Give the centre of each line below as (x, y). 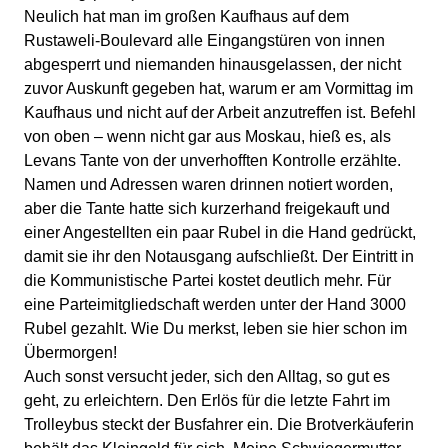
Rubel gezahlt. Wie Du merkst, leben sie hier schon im (215, 328)
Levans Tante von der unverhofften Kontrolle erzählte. (212, 160)
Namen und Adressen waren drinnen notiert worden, (208, 184)
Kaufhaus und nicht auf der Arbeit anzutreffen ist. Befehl (220, 112)
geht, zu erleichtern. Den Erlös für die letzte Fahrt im (207, 400)
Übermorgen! (70, 352)
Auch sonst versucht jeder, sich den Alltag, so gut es (207, 376)
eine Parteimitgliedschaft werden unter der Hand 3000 (215, 304)
